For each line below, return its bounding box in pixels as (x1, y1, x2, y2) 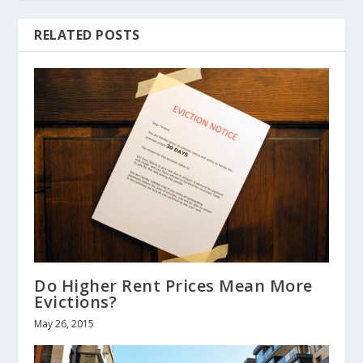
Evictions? (34, 291, 117, 314)
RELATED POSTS (34, 25, 140, 44)
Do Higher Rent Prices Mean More (34, 275, 313, 297)
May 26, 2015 (34, 317, 95, 331)
